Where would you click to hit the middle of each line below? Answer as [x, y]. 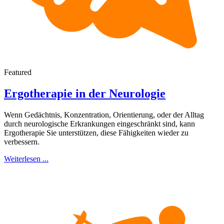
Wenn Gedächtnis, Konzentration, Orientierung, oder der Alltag [104, 114]
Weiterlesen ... [26, 158]
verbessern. [22, 141]
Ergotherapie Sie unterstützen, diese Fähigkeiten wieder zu [96, 132]
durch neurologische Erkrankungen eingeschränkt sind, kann [99, 123]
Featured [18, 72]
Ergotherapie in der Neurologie [85, 94]
